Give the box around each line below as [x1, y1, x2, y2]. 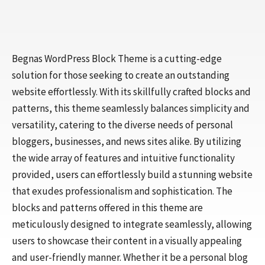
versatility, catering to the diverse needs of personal [12, 118, 233, 131]
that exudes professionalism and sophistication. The [12, 185, 232, 198]
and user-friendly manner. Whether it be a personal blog [12, 251, 248, 264]
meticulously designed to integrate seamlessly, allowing [12, 218, 252, 231]
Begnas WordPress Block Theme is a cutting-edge [12, 52, 222, 65]
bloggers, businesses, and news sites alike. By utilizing [12, 135, 241, 148]
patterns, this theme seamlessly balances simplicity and [12, 102, 250, 115]
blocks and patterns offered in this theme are [12, 201, 203, 214]
